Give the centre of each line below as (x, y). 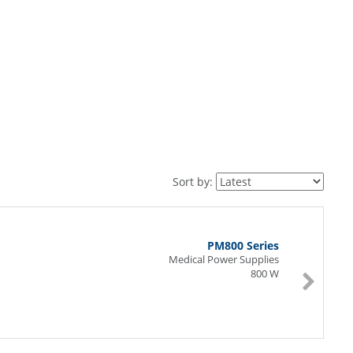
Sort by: (194, 182)
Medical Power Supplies (224, 259)
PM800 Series (243, 245)
